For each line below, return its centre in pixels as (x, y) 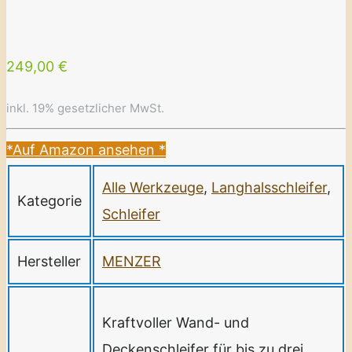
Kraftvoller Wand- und (176, 322)
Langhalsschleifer (269, 187)
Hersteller (49, 261)
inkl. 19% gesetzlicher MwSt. (85, 108)
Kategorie (49, 200)
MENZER (132, 261)
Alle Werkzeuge (153, 187)
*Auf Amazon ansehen (82, 149)
